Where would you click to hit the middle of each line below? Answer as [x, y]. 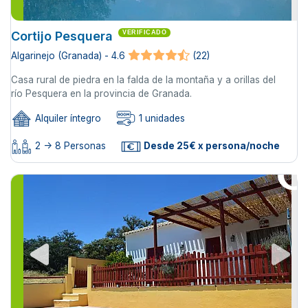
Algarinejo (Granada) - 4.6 [68, 55]
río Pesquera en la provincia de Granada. [101, 93]
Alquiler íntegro [67, 118]
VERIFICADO [144, 32]
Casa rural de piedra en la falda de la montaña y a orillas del [143, 79]
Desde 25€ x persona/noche [211, 146]
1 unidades [161, 118]
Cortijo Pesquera [62, 36]
